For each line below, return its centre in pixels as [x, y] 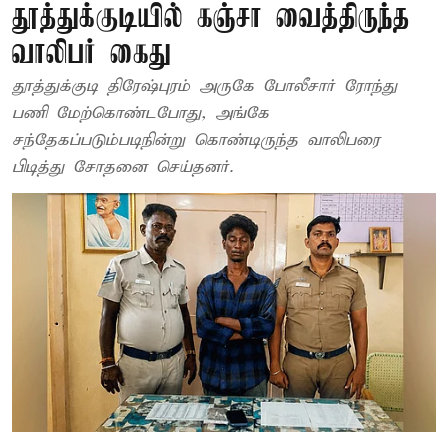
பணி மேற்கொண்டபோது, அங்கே [140, 113]
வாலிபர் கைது [91, 54]
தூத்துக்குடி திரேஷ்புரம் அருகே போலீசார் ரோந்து [204, 86]
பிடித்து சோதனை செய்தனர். [122, 167]
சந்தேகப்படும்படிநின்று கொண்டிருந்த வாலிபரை [196, 140]
